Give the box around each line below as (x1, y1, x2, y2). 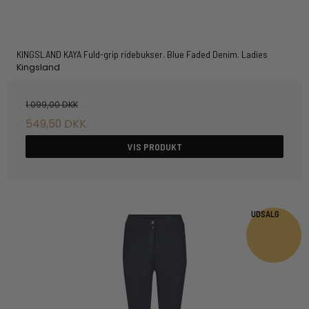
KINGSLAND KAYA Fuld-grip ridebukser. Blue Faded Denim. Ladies (16, 48, 268, 60)
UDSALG (251, 208, 279, 220)
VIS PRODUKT (127, 140, 182, 152)
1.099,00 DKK (26, 99, 79, 111)
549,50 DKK (26, 115, 87, 132)
